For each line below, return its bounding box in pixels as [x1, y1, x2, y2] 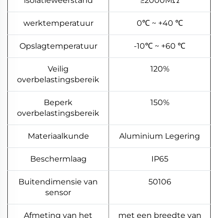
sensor [45, 188, 71, 198]
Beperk [44, 98, 73, 108]
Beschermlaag [30, 154, 87, 164]
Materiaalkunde [27, 131, 89, 141]
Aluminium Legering [119, 131, 200, 141]
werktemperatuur [23, 18, 93, 28]
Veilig [48, 64, 69, 74]
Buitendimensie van [18, 177, 98, 187]
